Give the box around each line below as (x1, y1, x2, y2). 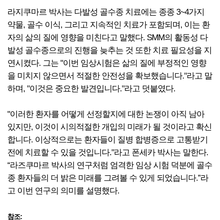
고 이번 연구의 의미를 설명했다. (7, 186, 119, 195)
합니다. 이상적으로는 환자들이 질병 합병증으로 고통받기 (7, 135, 208, 144)
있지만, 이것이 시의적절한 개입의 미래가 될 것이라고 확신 (7, 122, 212, 132)
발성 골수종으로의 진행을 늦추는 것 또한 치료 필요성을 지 (7, 46, 212, 55)
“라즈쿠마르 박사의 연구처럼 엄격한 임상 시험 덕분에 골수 (7, 161, 212, 170)
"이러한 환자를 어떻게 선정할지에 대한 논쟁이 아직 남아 (7, 110, 204, 119)
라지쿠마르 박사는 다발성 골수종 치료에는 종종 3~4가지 (7, 7, 204, 17)
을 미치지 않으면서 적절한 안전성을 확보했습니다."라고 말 (7, 71, 212, 81)
